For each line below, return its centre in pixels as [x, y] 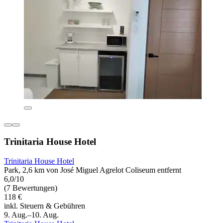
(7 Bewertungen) [31, 188]
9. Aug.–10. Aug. [31, 215]
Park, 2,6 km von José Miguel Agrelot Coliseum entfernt [93, 170]
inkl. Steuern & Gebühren [45, 206]
